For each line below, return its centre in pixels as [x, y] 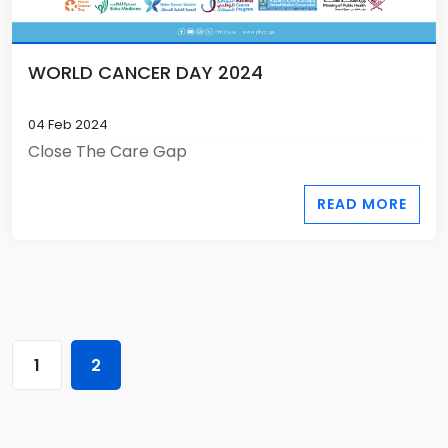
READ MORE [362, 204]
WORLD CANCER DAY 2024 [145, 72]
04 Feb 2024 [68, 124]
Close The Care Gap [107, 151]
